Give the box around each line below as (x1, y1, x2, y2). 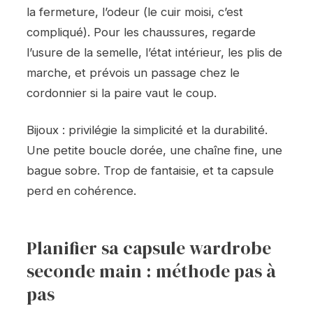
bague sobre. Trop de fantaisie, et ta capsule (27, 163, 274, 177)
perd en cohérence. (27, 183, 136, 198)
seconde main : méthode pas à (27, 259, 276, 284)
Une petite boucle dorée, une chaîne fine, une (27, 143, 282, 157)
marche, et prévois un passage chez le (27, 66, 240, 80)
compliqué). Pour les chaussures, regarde (27, 25, 256, 40)
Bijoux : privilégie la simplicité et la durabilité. (27, 122, 268, 137)
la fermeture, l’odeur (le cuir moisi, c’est (27, 5, 243, 20)
